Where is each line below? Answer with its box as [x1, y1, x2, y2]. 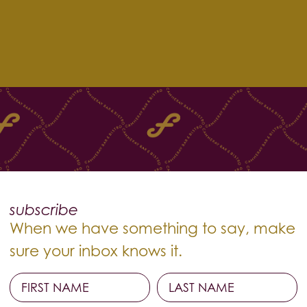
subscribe [10, 201, 78, 219]
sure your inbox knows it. [10, 242, 182, 260]
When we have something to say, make [10, 219, 295, 238]
